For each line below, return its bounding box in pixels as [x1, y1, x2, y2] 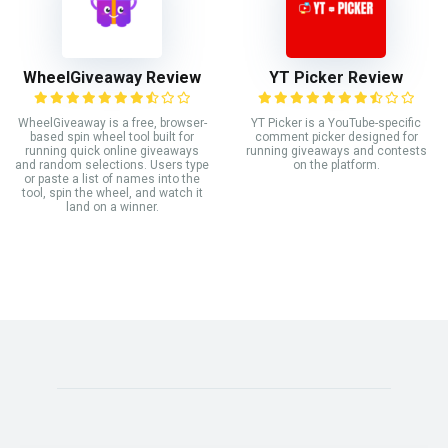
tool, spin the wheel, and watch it [21, 186, 203, 201]
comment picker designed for [254, 130, 418, 145]
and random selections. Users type [15, 158, 209, 173]
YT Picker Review [269, 68, 403, 88]
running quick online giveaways [25, 144, 199, 159]
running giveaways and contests [245, 144, 427, 159]
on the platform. [292, 158, 380, 173]
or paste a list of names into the [24, 172, 200, 187]
